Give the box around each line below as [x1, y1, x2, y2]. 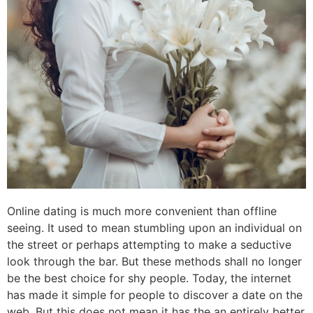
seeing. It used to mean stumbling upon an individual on [7, 221, 302, 235]
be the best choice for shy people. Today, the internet [7, 271, 291, 286]
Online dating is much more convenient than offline [7, 204, 277, 219]
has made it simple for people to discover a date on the [7, 288, 303, 303]
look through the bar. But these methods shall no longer [7, 254, 302, 269]
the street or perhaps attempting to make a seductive [7, 238, 291, 252]
